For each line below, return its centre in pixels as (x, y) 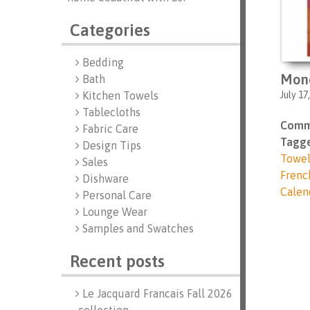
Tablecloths (111, 112)
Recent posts (117, 261)
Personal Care (117, 195)
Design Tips (111, 145)
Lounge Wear (115, 212)
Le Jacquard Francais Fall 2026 (157, 293)
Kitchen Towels (120, 95)
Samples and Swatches (138, 228)
